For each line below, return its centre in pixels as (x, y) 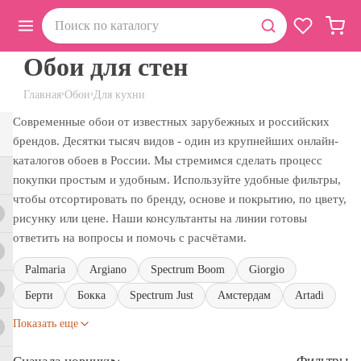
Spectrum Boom (188, 269)
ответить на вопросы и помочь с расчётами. (130, 237)
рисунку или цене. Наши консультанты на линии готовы (160, 218)
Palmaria (45, 269)
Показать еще (46, 323)
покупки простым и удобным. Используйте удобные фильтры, (177, 179)
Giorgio (267, 269)
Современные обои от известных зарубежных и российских (171, 121)
